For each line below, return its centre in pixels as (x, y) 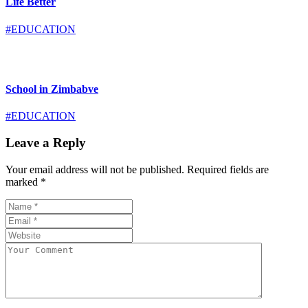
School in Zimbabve (52, 89)
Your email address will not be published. (95, 169)
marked (23, 181)
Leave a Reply (46, 142)
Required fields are (228, 169)
